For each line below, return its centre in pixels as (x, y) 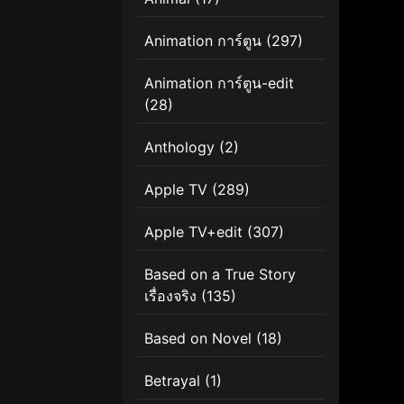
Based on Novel (198, 338)
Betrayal (172, 380)
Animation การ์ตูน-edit (219, 83)
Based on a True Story (220, 274)
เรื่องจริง (170, 295)
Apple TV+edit (193, 231)
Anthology (179, 147)
